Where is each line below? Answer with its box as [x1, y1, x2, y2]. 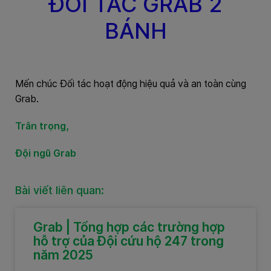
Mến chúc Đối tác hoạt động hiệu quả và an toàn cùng [15, 78, 246, 90]
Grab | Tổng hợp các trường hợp [33, 220, 225, 235]
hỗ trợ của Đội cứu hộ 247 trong [33, 233, 224, 249]
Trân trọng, [15, 120, 71, 132]
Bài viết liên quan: [15, 184, 104, 197]
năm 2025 [33, 247, 93, 263]
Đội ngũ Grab [15, 148, 76, 160]
